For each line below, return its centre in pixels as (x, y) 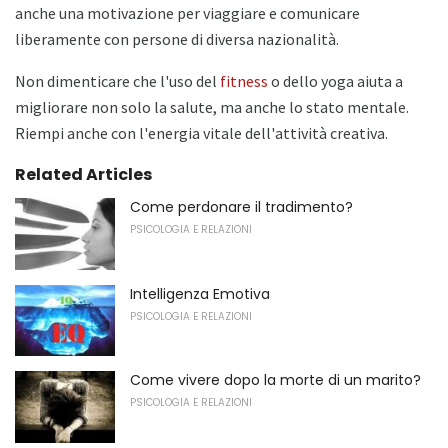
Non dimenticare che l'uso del (117, 81)
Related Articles (83, 175)
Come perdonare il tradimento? (241, 207)
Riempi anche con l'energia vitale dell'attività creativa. (201, 133)
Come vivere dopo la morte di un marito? (275, 380)
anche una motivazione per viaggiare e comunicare (187, 13)
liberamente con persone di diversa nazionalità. (177, 39)
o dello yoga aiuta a (335, 81)
